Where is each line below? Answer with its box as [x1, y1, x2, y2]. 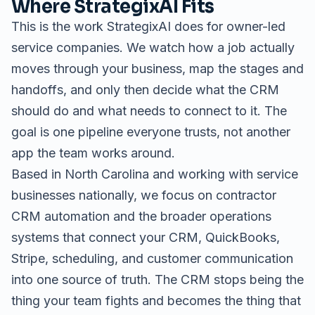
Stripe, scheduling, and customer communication [11, 251, 293, 266]
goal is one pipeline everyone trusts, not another [11, 124, 290, 139]
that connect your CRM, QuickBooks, [59, 230, 280, 245]
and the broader [110, 209, 210, 224]
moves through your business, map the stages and [11, 61, 304, 76]
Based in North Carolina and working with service [11, 167, 298, 181]
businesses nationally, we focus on [11, 188, 216, 202]
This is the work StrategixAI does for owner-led [11, 19, 285, 34]
